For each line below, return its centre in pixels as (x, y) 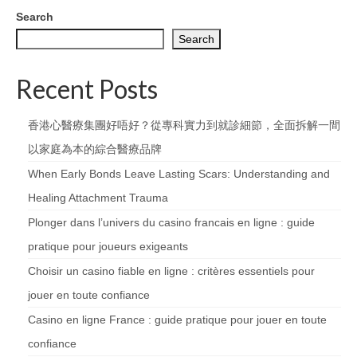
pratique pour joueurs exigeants (108, 246)
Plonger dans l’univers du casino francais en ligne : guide (171, 222)
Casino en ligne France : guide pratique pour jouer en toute (177, 319)
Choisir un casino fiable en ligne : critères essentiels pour (171, 271)
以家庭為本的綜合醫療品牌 (95, 149)
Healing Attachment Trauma (98, 197)
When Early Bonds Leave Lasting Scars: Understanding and (179, 173)
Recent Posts (87, 88)
